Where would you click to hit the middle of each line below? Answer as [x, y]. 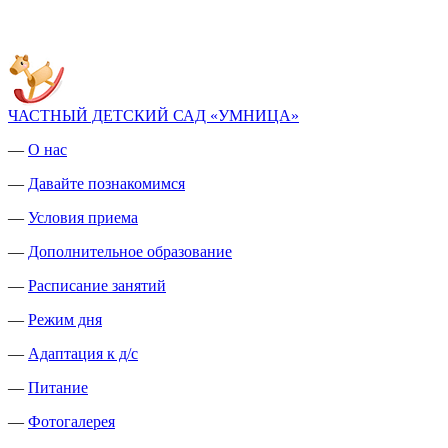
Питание [58, 387]
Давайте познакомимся [106, 183]
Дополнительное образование [130, 251]
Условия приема [83, 217]
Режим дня [65, 319]
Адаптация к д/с [83, 353]
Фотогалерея [71, 421]
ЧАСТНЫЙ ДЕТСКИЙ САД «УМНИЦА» [153, 115]
